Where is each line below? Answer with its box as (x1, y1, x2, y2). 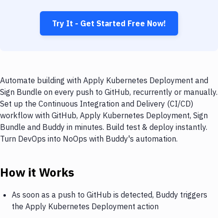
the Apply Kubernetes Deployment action (12, 201, 159, 211)
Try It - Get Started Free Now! (52, 18, 166, 28)
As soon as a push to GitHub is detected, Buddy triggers (12, 189, 207, 200)
